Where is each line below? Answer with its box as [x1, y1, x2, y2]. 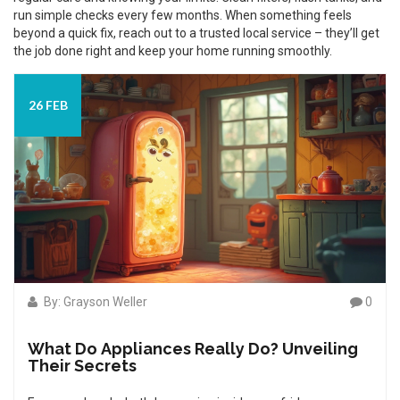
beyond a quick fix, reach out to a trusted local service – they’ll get [13, 26, 379, 40]
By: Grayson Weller [41, 295, 147, 309]
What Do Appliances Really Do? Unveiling [28, 339, 358, 358]
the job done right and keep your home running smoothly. [13, 44, 332, 58]
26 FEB [28, 97, 68, 112]
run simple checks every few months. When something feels [13, 8, 352, 22]
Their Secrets [28, 356, 137, 375]
